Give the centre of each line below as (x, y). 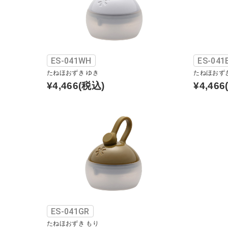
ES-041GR (70, 211)
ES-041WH (71, 61)
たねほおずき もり (73, 223)
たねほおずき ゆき (73, 73)
